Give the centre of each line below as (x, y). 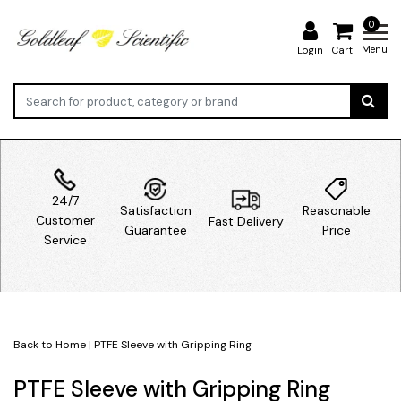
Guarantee (155, 230)
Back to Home (50, 344)
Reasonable (336, 210)
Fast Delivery (246, 221)
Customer (65, 220)
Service (65, 239)
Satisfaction (155, 210)
